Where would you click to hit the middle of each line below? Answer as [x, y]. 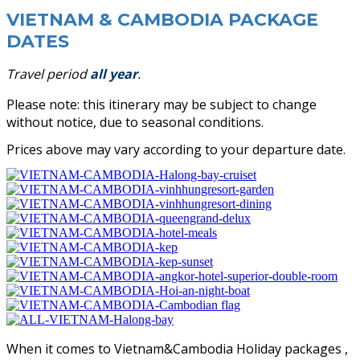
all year [114, 74]
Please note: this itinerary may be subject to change [162, 105]
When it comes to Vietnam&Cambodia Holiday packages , [177, 349]
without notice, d [57, 123]
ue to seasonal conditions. [185, 123]
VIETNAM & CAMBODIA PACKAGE [162, 20]
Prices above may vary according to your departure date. [176, 150]
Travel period [48, 74]
